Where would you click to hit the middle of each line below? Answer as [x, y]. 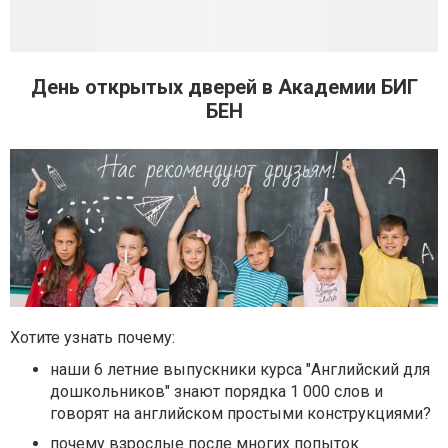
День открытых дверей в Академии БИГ [224, 87]
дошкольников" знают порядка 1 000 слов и [216, 392]
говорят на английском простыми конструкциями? [240, 414]
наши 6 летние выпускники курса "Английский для [240, 370]
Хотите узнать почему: [92, 338]
